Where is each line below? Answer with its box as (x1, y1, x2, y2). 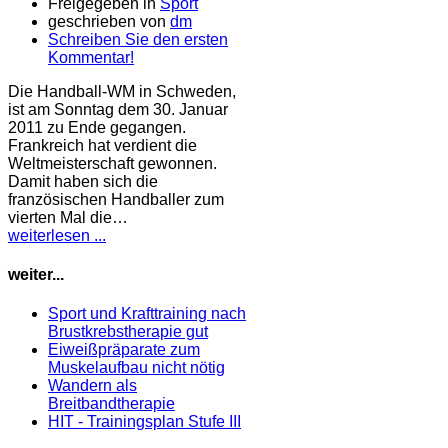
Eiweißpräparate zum (48, 341, 200, 359)
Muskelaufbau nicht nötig (48, 359, 225, 377)
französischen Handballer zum (8, 190, 224, 208)
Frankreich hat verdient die (8, 136, 197, 154)
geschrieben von (48, 12, 170, 30)
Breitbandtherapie (48, 395, 175, 413)
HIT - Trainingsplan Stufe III (48, 413, 241, 431)
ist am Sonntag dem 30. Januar (8, 100, 228, 118)
